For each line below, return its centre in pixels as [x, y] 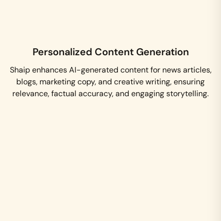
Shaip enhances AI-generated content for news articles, [110, 70]
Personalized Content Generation [110, 52]
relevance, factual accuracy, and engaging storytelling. [110, 93]
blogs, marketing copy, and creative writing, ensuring [110, 81]
